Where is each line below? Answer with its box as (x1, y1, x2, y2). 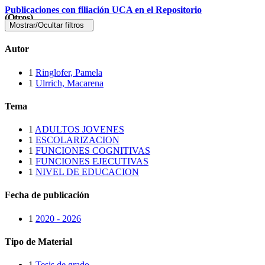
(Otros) (5, 12, 33, 22)
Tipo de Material (5, 236, 72, 247)
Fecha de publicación (5, 190, 89, 201)
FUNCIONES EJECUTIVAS (35, 156, 148, 167)
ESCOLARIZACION (35, 135, 119, 146)
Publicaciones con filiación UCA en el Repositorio (5, 5, 202, 15)
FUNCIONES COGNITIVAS (35, 146, 150, 156)
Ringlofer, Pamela (35, 67, 102, 77)
